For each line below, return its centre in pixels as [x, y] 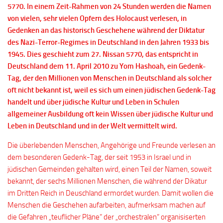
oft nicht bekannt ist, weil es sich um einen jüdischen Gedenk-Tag [111, 90]
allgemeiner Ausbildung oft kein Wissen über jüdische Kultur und [110, 114]
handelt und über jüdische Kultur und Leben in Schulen [93, 102]
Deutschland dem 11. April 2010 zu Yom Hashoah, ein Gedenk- [107, 66]
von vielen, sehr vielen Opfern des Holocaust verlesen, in [97, 18]
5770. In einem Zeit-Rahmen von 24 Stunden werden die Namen [109, 6]
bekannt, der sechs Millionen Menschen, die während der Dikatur [107, 181]
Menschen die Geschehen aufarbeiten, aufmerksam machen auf [107, 205]
